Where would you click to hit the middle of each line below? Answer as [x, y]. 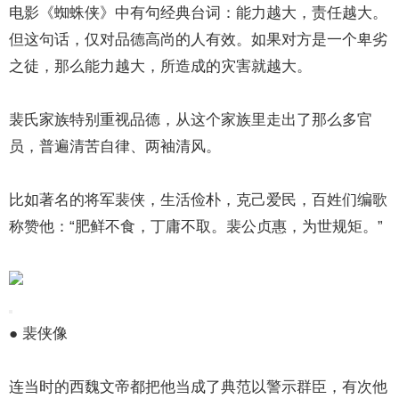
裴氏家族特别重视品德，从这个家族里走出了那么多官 [191, 120]
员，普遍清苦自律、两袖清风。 [115, 147]
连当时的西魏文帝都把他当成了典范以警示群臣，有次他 [199, 387]
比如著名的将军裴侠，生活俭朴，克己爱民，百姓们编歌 [199, 200]
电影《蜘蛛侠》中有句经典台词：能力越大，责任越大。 [199, 13]
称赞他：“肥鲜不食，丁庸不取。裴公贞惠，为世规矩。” [196, 227]
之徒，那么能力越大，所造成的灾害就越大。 [161, 66]
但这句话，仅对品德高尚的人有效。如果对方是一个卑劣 [199, 40]
